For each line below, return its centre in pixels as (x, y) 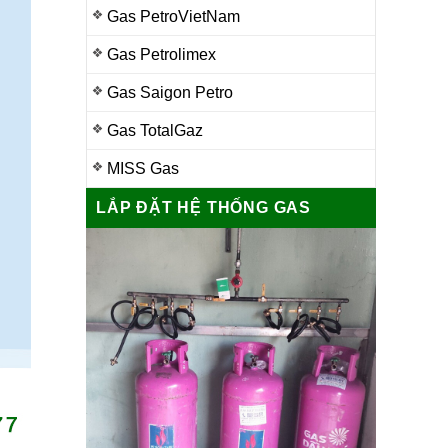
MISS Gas (143, 168)
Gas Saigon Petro (170, 92)
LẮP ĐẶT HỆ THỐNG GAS (203, 207)
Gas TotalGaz (155, 130)
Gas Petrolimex (161, 54)
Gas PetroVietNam (173, 16)
